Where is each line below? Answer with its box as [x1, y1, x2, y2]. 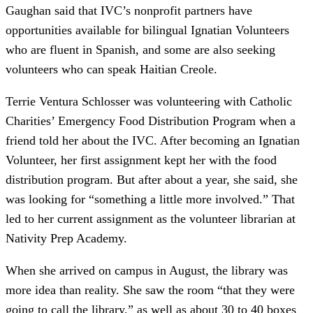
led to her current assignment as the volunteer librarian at [6, 212, 296, 226]
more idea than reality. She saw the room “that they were [6, 283, 295, 298]
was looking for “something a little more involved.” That [6, 192, 295, 207]
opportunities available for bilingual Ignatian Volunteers [6, 23, 289, 38]
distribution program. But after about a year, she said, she [6, 173, 298, 187]
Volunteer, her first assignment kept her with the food [6, 153, 277, 168]
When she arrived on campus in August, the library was [6, 263, 288, 278]
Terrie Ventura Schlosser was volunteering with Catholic [6, 94, 292, 109]
